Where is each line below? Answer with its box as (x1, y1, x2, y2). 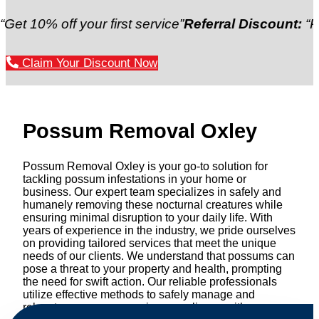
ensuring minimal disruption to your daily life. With (23, 211, 273, 224)
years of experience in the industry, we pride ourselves (23, 224, 296, 237)
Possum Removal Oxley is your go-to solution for (23, 160, 268, 173)
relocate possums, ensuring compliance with (23, 301, 246, 314)
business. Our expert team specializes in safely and (23, 186, 281, 199)
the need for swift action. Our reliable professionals (23, 276, 277, 288)
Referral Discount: (134, 16, 253, 31)
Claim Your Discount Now (19, 56, 157, 70)
